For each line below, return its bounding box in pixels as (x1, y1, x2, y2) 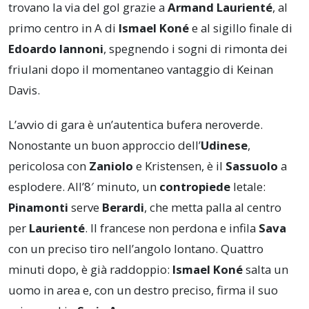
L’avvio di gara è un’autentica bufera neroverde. (8, 117, 263, 133)
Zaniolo (89, 158, 133, 175)
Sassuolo (226, 158, 278, 175)
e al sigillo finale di (189, 20, 292, 37)
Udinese (201, 137, 248, 154)
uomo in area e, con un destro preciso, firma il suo (8, 282, 278, 299)
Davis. (8, 82, 40, 99)
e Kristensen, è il (133, 158, 226, 175)
